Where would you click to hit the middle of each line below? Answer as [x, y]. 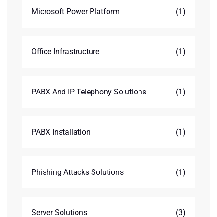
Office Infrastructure [65, 52]
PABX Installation [61, 132]
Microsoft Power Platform [76, 11]
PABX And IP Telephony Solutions [89, 92]
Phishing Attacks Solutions [77, 172]
